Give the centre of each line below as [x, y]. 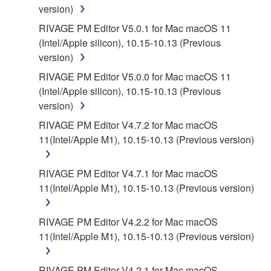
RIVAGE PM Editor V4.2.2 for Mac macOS [128, 221]
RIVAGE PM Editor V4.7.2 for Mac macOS [128, 125]
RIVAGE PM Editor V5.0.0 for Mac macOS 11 [135, 76]
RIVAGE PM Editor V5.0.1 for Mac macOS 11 [135, 28]
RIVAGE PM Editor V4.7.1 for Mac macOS [128, 173]
